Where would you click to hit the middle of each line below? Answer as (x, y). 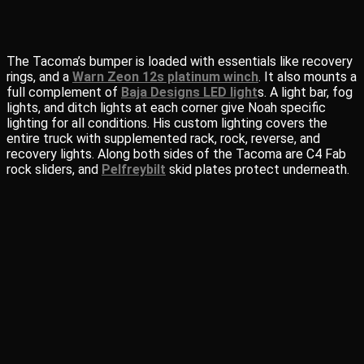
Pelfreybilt (134, 169)
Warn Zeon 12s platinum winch (165, 77)
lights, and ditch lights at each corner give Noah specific (166, 108)
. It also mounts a (308, 77)
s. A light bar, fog (305, 92)
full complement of (64, 92)
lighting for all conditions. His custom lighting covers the (167, 123)
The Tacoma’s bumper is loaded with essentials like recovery (180, 61)
